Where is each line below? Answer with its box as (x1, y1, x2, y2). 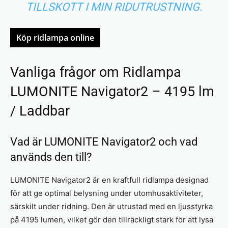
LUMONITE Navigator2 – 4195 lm (10, 83, 214, 100)
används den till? (10, 150, 92, 163)
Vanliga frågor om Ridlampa (10, 64, 181, 80)
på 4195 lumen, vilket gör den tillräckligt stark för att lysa (10, 214, 213, 224)
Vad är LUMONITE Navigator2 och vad (10, 135, 197, 148)
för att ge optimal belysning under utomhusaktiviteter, (10, 188, 203, 198)
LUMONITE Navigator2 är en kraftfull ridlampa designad (10, 175, 209, 185)
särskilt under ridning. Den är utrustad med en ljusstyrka (10, 201, 213, 211)
